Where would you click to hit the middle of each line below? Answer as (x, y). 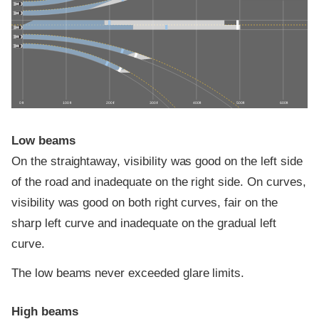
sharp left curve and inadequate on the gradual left (144, 223)
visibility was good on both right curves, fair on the (145, 202)
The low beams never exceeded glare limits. (128, 273)
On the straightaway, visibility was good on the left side (157, 161)
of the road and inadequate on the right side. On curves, (159, 182)
